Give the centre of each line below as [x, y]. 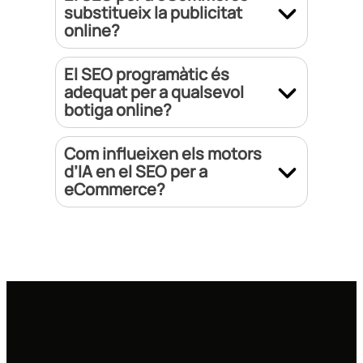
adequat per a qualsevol [154, 92]
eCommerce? [115, 190]
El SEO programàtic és [147, 75]
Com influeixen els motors [163, 154]
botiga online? [118, 110]
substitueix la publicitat [153, 13]
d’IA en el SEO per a [136, 172]
